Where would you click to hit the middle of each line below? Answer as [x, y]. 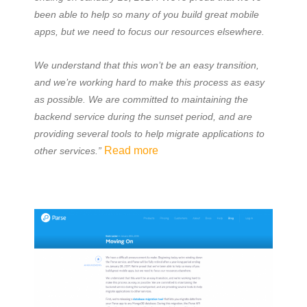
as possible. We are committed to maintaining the [141, 99]
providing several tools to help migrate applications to [149, 133]
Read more [131, 150]
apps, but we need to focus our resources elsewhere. [149, 31]
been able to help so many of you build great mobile [147, 14]
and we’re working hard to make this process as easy [149, 82]
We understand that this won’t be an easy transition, [147, 65]
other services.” [69, 150]
